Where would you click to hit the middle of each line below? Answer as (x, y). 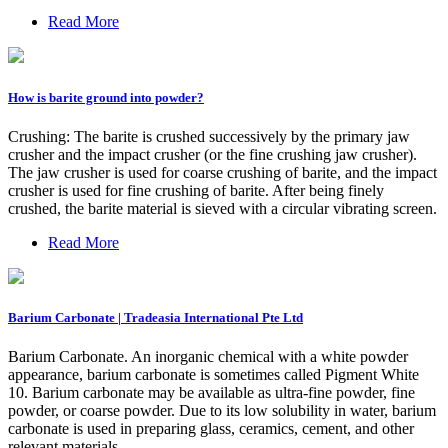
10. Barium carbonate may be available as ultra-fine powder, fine (211, 393)
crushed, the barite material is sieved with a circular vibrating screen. (222, 208)
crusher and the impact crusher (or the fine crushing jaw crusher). (212, 154)
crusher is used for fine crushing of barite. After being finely (196, 190)
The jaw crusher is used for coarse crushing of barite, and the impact (222, 172)
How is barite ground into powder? (106, 97)
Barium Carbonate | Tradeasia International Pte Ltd (155, 317)
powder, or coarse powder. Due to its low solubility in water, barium (222, 411)
